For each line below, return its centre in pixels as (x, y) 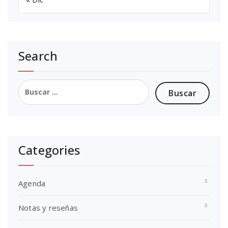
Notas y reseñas (48, 207)
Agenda (32, 183)
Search (38, 55)
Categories (49, 150)
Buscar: (32, 84)
